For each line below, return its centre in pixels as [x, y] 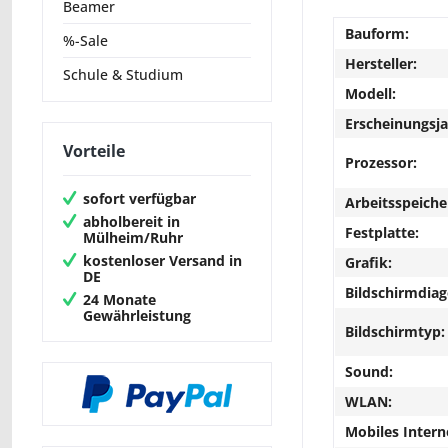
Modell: [370, 93]
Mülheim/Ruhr [133, 237]
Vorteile [94, 151]
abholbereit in [131, 221]
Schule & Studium [123, 75]
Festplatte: [382, 232]
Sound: [369, 371]
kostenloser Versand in [162, 260]
